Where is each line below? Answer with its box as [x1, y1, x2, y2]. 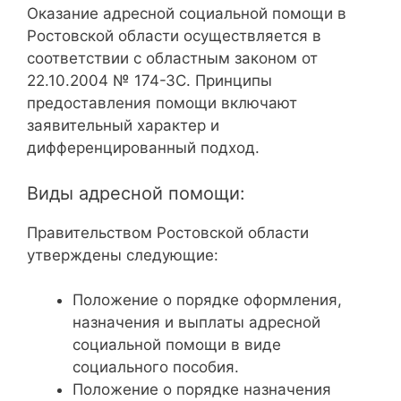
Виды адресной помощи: [27, 182, 245, 204]
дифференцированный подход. [27, 139, 260, 157]
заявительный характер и [27, 116, 219, 134]
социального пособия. [73, 358, 239, 376]
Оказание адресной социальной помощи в [27, 4, 346, 22]
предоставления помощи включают [27, 94, 297, 112]
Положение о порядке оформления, [73, 291, 342, 309]
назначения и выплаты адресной [73, 313, 320, 331]
